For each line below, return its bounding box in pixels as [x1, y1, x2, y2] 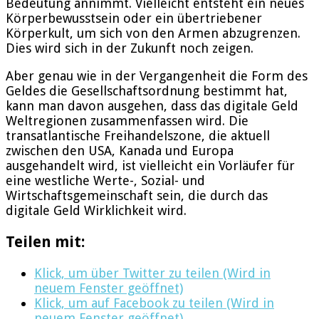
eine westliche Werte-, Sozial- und [6, 172, 205, 188]
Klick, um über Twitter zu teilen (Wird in [34, 265, 271, 281]
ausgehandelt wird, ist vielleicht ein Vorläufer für [6, 157, 295, 173]
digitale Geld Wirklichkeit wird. [6, 202, 187, 218]
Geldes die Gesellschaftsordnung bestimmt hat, [6, 83, 288, 98]
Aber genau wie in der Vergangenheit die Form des [6, 68, 308, 83]
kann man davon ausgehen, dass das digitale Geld [6, 98, 298, 113]
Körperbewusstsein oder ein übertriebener [6, 10, 262, 26]
